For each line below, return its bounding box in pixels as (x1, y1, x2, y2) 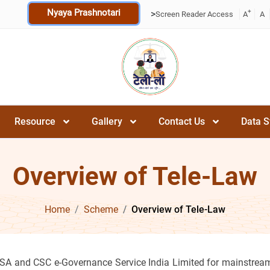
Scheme (84, 203, 118, 215)
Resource (14, 115, 55, 127)
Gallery (92, 115, 122, 127)
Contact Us (159, 115, 205, 127)
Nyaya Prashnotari (47, 7, 121, 18)
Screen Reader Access (155, 10, 233, 19)
